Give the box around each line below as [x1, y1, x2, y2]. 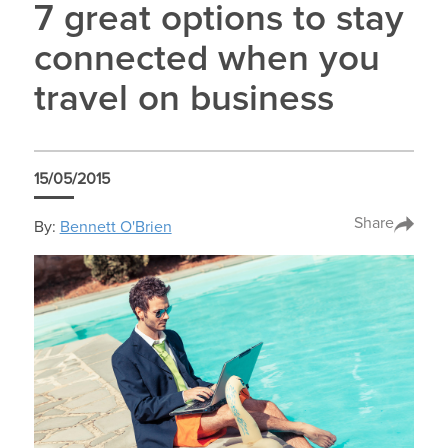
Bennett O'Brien [59, 218, 172, 235]
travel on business [33, 81, 334, 119]
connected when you [33, 41, 380, 79]
